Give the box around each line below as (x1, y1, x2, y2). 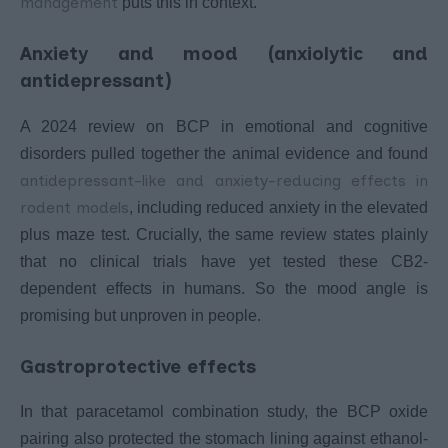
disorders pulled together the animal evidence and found (20, 144, 428, 162)
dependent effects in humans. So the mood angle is (20, 279, 428, 297)
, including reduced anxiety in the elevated (129, 198, 429, 216)
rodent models (20, 197, 130, 217)
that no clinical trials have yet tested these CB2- (20, 252, 428, 270)
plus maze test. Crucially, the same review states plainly (20, 225, 428, 243)
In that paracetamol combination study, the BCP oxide (20, 403, 428, 421)
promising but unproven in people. (20, 306, 261, 324)
